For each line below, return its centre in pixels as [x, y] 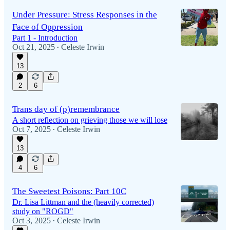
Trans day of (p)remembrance [66, 109]
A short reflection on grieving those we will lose [90, 120]
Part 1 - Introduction [45, 37]
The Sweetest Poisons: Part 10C [69, 191]
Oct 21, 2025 [34, 47]
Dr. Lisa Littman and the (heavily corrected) [83, 202]
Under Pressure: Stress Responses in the [85, 14]
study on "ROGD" [43, 211]
